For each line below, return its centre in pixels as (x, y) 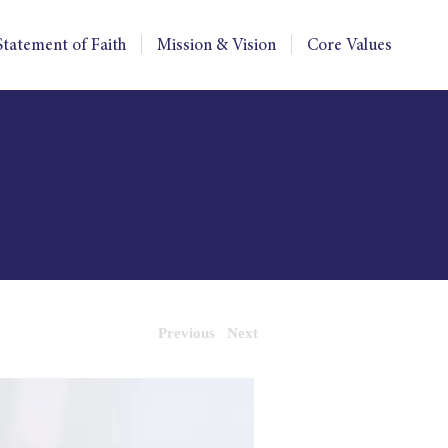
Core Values (349, 46)
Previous (186, 333)
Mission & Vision (216, 46)
